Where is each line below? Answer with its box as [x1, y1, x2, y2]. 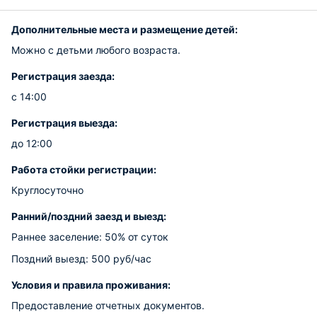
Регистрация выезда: [11, 117, 117, 129]
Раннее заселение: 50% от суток [11, 231, 168, 243]
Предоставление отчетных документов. [11, 299, 204, 311]
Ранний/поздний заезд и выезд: [11, 210, 166, 222]
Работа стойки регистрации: [11, 163, 156, 175]
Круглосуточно [11, 184, 83, 196]
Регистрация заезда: [11, 70, 115, 82]
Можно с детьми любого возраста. [11, 44, 180, 56]
